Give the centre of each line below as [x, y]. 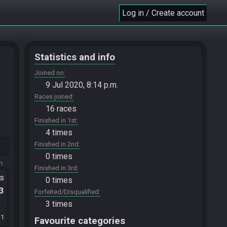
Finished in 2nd [56, 144]
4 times [59, 133]
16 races [61, 109]
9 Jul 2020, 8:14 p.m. [82, 85]
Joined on [49, 73]
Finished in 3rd [56, 168]
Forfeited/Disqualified [67, 192]
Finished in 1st [55, 120]
